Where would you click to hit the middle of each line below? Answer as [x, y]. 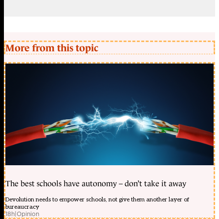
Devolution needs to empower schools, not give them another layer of [97, 200]
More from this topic [52, 48]
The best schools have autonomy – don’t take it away [96, 184]
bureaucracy [22, 207]
